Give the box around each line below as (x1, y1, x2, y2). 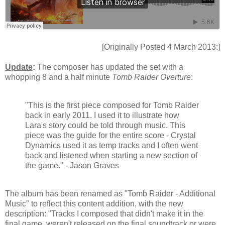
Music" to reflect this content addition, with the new (5, 199, 183, 208)
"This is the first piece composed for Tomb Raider (25, 100, 199, 109)
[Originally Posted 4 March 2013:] (102, 43, 220, 52)
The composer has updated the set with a (35, 63, 183, 72)
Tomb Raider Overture (112, 73, 191, 82)
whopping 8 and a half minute (5, 73, 112, 82)
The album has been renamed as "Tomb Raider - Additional (5, 189, 215, 198)
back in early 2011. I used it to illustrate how (25, 110, 179, 120)
